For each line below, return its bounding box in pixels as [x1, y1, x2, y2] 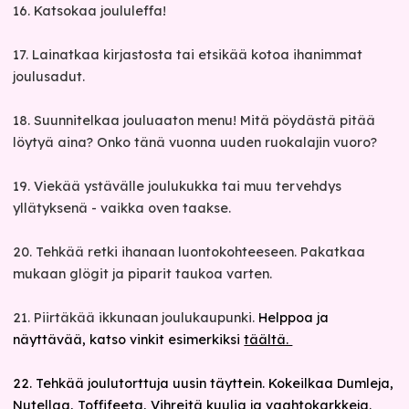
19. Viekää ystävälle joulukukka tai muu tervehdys [13, 178, 342, 194]
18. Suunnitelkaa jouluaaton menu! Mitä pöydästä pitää [13, 112, 376, 129]
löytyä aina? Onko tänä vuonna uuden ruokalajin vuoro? [13, 134, 378, 151]
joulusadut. [13, 68, 86, 85]
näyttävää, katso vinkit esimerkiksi [13, 331, 245, 348]
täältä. [244, 331, 293, 348]
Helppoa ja [258, 309, 330, 326]
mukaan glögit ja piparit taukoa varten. [13, 266, 277, 282]
